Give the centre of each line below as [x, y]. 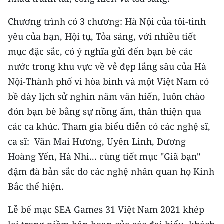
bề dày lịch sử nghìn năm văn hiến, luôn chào [106, 96]
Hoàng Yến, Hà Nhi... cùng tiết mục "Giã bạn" [104, 156]
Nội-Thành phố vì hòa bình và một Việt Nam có [108, 81]
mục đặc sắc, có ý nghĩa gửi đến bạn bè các [100, 51]
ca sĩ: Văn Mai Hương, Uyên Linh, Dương [97, 141]
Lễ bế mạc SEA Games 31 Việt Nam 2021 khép [106, 209]
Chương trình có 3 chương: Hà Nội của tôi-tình [107, 21]
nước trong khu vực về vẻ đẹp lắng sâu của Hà [107, 66]
